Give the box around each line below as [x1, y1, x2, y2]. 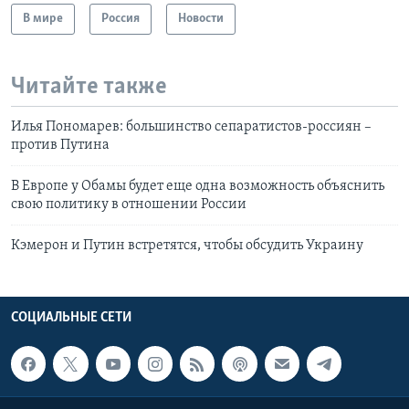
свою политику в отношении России [11, 197, 246, 213]
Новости [178, 11, 224, 26]
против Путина [11, 138, 110, 153]
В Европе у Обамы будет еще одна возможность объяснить [11, 179, 384, 194]
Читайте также [11, 74, 167, 100]
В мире [23, 11, 63, 26]
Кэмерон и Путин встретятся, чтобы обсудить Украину [11, 238, 363, 254]
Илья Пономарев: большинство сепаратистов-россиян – [11, 120, 372, 135]
